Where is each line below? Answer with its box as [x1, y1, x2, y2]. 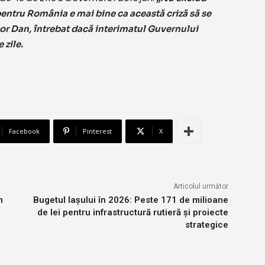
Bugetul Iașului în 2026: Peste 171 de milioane [33, 195, 228, 206]
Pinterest [83, 127, 112, 136]
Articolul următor [173, 182, 228, 191]
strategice [185, 219, 228, 231]
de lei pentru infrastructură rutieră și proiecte [37, 207, 228, 218]
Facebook [9, 127, 40, 136]
